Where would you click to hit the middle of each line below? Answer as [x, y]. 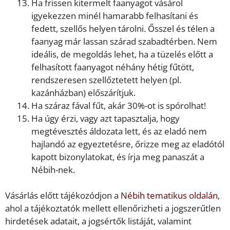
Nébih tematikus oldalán [169, 196]
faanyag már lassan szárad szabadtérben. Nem [124, 41]
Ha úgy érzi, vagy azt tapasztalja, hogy [106, 118]
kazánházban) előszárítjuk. [83, 92]
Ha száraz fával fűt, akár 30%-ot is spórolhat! [119, 105]
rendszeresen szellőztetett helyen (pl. [106, 80]
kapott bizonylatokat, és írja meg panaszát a [118, 157]
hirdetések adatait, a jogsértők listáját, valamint [98, 221]
